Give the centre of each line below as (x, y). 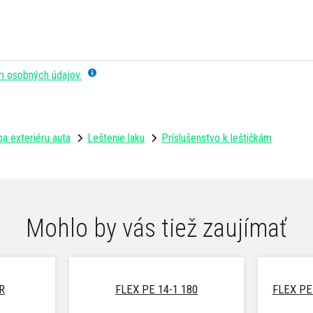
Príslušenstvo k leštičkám (217, 138)
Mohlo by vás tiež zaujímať (156, 229)
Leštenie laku (116, 138)
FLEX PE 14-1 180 (156, 290)
